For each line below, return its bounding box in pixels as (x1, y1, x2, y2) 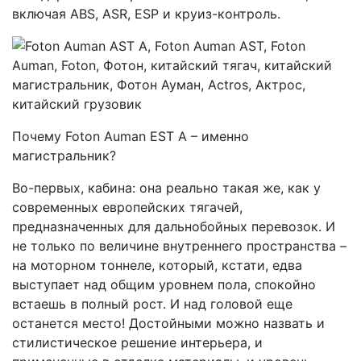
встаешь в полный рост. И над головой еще (12, 296, 293, 312)
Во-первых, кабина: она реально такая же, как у (12, 180, 321, 196)
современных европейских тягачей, (12, 199, 243, 215)
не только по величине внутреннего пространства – (12, 238, 346, 254)
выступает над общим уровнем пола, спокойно (12, 276, 316, 293)
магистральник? (12, 147, 116, 164)
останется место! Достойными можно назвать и (12, 315, 325, 331)
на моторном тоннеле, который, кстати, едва (12, 257, 302, 273)
